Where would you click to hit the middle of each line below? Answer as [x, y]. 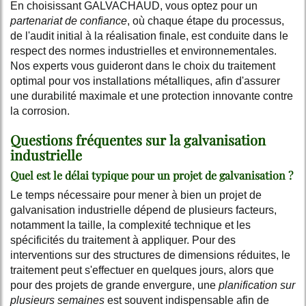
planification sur [257, 285]
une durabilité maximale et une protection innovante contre [152, 96]
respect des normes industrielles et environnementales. [143, 51]
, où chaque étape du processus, [206, 20]
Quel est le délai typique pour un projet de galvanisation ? [152, 175]
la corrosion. [40, 111]
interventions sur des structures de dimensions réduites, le [150, 255]
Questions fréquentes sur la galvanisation [138, 139]
